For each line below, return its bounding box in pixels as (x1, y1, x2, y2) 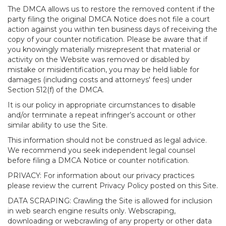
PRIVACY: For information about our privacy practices (8, 171, 194, 180)
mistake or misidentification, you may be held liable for (8, 65, 199, 74)
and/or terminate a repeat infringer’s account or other (8, 110, 196, 120)
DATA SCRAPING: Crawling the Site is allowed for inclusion (8, 196, 212, 205)
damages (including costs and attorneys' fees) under (8, 75, 192, 84)
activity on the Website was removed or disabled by (8, 55, 190, 64)
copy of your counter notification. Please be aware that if (8, 35, 207, 44)
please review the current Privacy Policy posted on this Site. (8, 181, 218, 190)
